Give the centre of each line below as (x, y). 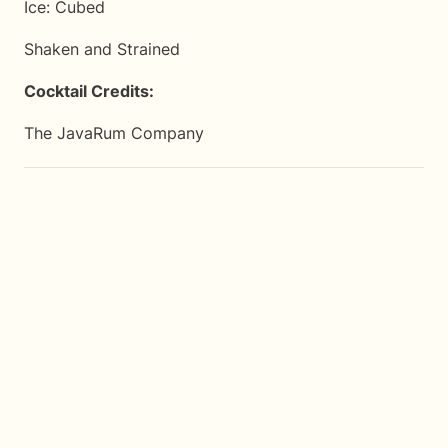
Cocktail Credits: (89, 90)
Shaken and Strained (102, 48)
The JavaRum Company (114, 132)
